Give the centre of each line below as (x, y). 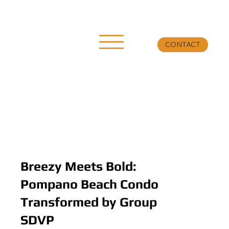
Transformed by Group (88, 202)
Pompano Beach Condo (89, 184)
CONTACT (183, 45)
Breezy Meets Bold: (78, 166)
